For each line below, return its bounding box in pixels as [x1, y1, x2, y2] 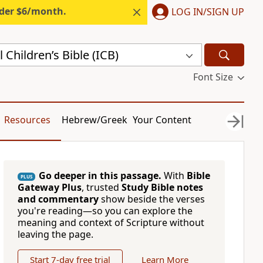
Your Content [133, 113, 192, 126]
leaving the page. [17, 228, 93, 241]
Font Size [193, 70, 233, 83]
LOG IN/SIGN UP [171, 5, 244, 18]
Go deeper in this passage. [38, 169, 161, 182]
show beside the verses [98, 193, 205, 205]
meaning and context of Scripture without [17, 216, 204, 229]
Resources [4, 113, 50, 126]
